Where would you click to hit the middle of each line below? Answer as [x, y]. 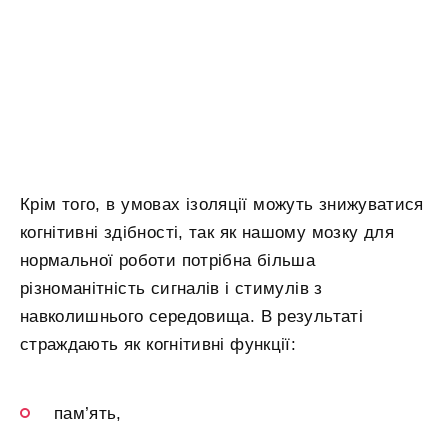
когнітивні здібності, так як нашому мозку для [207, 232]
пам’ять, [88, 413]
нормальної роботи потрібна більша [168, 260]
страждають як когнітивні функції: [158, 344]
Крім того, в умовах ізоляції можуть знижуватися [222, 204]
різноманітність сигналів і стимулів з [171, 288]
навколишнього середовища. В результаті [191, 316]
